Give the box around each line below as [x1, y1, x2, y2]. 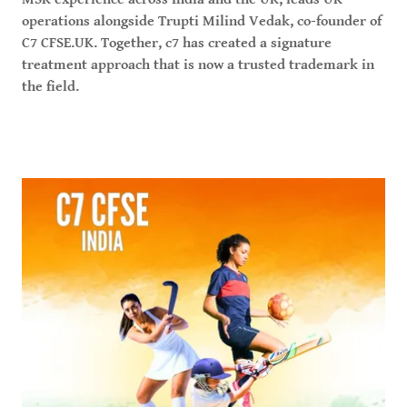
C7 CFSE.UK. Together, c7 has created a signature [22, 34, 332, 52]
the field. [22, 77, 79, 95]
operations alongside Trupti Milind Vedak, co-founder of [22, 12, 382, 30]
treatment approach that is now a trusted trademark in [22, 55, 374, 74]
